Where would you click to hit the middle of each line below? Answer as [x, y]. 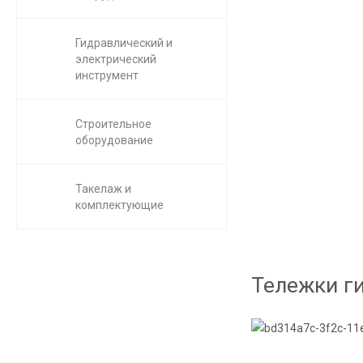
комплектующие [120, 205]
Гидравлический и [124, 43]
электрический [116, 59]
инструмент [107, 75]
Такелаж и [103, 189]
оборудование [114, 140]
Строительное [113, 124]
